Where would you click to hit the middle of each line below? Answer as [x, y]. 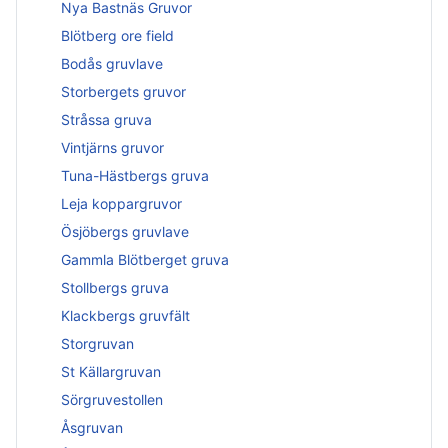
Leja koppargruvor [121, 203]
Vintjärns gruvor [112, 147]
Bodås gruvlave [112, 63]
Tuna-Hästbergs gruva [135, 175]
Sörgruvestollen [112, 399]
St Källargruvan [111, 371]
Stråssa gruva [106, 119]
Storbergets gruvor [123, 91]
